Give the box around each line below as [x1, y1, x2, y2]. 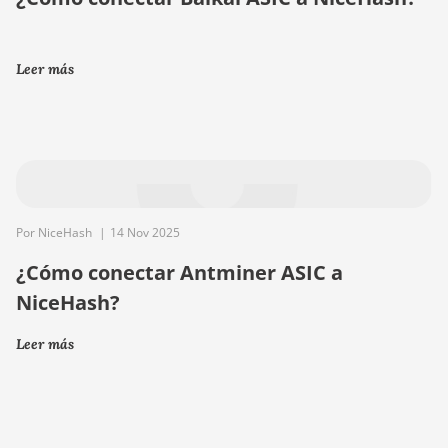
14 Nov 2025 [110, 224, 180, 241]
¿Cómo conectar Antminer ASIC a [16, 259, 343, 286]
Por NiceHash [16, 224, 95, 241]
